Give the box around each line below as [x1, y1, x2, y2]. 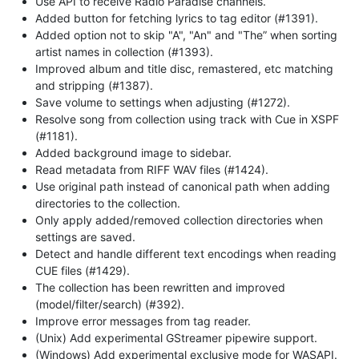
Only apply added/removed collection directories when [35, 212, 323, 227]
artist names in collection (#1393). [35, 44, 213, 58]
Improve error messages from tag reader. [35, 313, 251, 328]
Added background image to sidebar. [35, 145, 232, 159]
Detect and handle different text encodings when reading [35, 246, 337, 260]
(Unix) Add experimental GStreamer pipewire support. [35, 330, 317, 345]
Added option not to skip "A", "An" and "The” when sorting [35, 27, 337, 42]
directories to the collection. [35, 196, 180, 210]
